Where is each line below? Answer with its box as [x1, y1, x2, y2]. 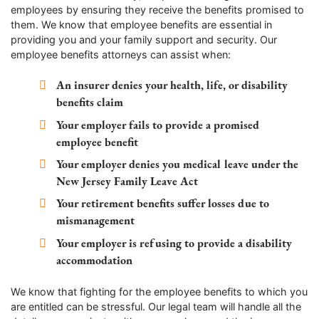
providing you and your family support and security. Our [11, 33, 277, 46]
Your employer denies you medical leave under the [56, 156, 299, 172]
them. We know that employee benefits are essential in [11, 18, 272, 31]
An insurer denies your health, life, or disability [56, 78, 288, 93]
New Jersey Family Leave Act [56, 173, 199, 189]
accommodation [56, 252, 133, 268]
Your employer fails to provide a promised [56, 117, 261, 132]
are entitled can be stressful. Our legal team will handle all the [11, 300, 301, 313]
